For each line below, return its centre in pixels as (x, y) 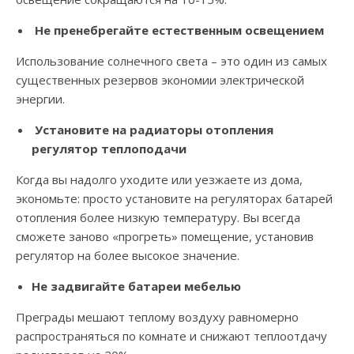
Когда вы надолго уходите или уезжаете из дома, (159, 180)
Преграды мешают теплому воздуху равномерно (157, 317)
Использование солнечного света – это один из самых (171, 61)
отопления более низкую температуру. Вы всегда (158, 218)
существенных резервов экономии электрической (160, 80)
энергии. (40, 99)
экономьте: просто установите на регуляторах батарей (174, 199)
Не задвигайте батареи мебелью (136, 286)
